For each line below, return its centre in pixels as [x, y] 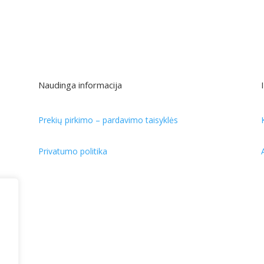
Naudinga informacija [80, 85]
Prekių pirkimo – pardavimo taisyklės [108, 120]
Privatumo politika [72, 151]
